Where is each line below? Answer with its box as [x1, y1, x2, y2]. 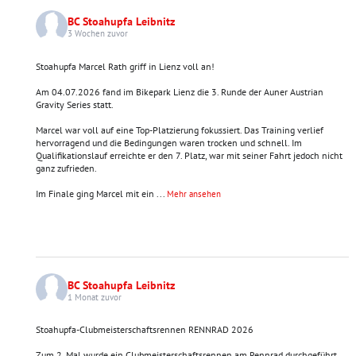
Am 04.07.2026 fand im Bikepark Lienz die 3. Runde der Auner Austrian [35, 85, 323, 98]
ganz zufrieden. [35, 161, 97, 174]
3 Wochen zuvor [67, 28, 128, 40]
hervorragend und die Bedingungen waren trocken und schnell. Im [35, 136, 302, 149]
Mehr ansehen [166, 188, 221, 199]
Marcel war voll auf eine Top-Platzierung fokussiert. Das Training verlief [35, 123, 323, 136]
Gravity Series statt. [35, 98, 114, 110]
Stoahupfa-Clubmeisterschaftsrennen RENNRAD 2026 [35, 323, 253, 336]
